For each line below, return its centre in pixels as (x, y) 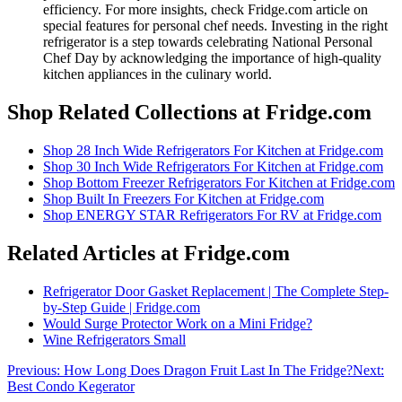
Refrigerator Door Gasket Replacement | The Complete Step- (216, 291)
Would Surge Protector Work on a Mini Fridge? (178, 323)
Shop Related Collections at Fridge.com (189, 113)
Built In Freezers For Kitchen (159, 199)
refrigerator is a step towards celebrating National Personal (208, 42)
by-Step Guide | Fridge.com (122, 307)
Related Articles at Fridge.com (149, 253)
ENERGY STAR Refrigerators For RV (188, 215)
